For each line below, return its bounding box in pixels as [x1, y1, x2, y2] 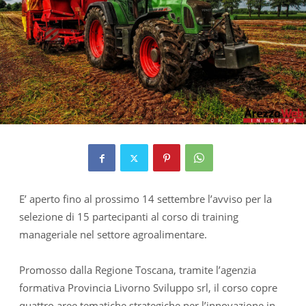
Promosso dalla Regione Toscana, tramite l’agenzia [18, 263, 256, 277]
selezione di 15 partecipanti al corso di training [18, 210, 238, 223]
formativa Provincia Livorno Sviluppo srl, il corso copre [18, 281, 277, 294]
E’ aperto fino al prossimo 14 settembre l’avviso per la [18, 192, 272, 206]
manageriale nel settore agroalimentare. [18, 227, 207, 241]
